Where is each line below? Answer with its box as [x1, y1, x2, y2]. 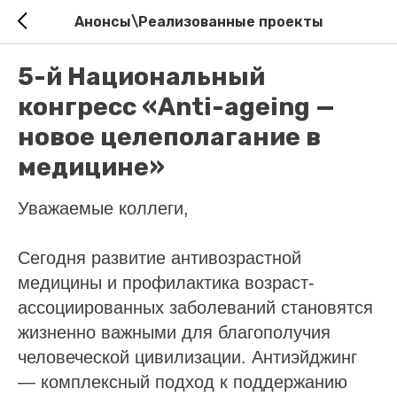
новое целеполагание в [18, 122, 321, 152]
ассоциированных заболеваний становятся [18, 298, 373, 317]
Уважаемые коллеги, [18, 198, 189, 218]
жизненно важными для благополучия [18, 323, 331, 342]
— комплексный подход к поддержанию [18, 372, 347, 392]
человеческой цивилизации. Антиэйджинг [18, 347, 357, 367]
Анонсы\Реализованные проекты [74, 12, 323, 30]
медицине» [18, 152, 165, 182]
